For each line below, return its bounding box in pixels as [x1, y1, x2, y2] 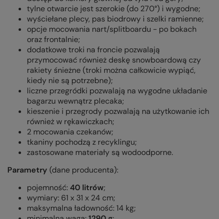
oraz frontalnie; [27, 34, 80, 45]
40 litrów [70, 182, 104, 193]
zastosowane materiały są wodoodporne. [27, 147, 173, 158]
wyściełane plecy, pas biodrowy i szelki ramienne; [27, 14, 204, 24]
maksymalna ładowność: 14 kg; [27, 203, 136, 214]
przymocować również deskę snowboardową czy [27, 55, 201, 66]
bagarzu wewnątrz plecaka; [27, 96, 124, 107]
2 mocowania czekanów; [27, 127, 113, 137]
